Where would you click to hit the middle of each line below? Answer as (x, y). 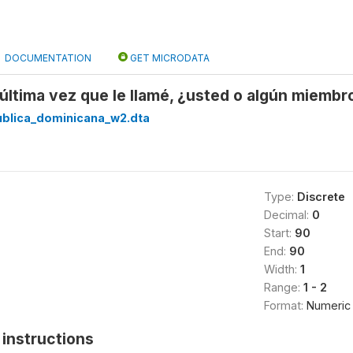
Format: (285, 305)
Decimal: (288, 215)
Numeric (328, 305)
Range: (283, 287)
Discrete (321, 197)
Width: (282, 269)
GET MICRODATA (169, 58)
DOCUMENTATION (48, 58)
